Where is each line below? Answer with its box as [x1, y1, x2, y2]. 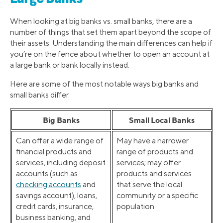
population [116, 202, 154, 212]
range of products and [116, 147, 193, 157]
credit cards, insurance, [16, 202, 94, 212]
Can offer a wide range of [16, 136, 104, 146]
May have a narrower [116, 136, 189, 146]
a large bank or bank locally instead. [10, 60, 129, 70]
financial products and [16, 147, 92, 157]
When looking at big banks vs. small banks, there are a [10, 16, 192, 26]
